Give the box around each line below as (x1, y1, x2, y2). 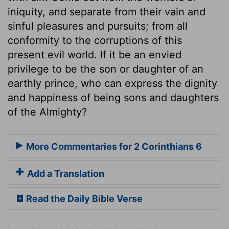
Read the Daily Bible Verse (24, 193, 143, 204)
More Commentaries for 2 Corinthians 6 (24, 141, 202, 152)
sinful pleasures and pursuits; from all (8, 19, 188, 32)
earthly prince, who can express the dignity (8, 77, 217, 89)
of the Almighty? (8, 105, 87, 118)
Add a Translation (25, 168, 104, 179)
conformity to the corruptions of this (8, 34, 182, 47)
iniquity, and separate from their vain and (8, 5, 205, 18)
